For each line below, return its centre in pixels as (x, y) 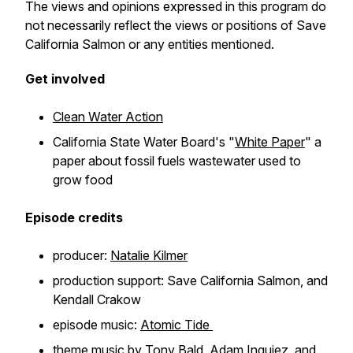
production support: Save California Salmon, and (190, 281)
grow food (83, 180)
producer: (82, 255)
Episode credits (74, 217)
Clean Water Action (108, 117)
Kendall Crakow (97, 299)
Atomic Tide (176, 325)
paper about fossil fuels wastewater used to (177, 161)
